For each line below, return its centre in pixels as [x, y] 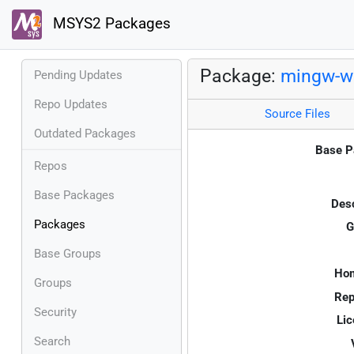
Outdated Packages [85, 133]
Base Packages [74, 195]
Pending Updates [78, 75]
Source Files [297, 114]
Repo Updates [71, 104]
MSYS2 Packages [109, 24]
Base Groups [68, 253]
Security [55, 312]
